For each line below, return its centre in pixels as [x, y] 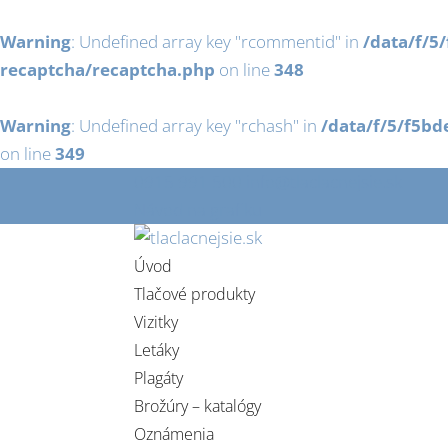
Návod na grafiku [198, 209]
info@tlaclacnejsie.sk [324, 181]
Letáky [157, 350]
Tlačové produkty [195, 294]
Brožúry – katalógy [198, 406]
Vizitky [156, 322]
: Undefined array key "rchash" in [196, 125]
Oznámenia [174, 434]
